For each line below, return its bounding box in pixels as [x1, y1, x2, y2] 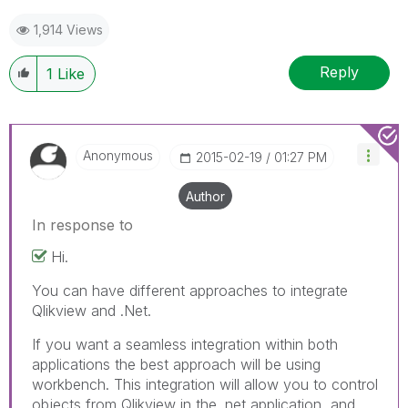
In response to [32, 215, 133, 234]
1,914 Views [34, 21, 103, 37]
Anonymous [83, 147, 153, 163]
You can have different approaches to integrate [32, 280, 348, 300]
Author [186, 188, 225, 204]
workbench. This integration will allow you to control [32, 374, 378, 393]
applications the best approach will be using [32, 354, 321, 373]
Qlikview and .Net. [32, 301, 151, 320]
